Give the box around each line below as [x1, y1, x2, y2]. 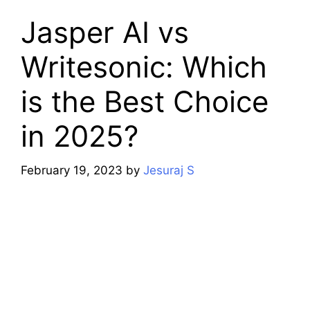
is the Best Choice [21, 84, 268, 120]
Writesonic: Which [21, 49, 267, 85]
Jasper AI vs [21, 15, 189, 51]
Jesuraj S [143, 163, 194, 177]
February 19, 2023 [21, 163, 122, 177]
